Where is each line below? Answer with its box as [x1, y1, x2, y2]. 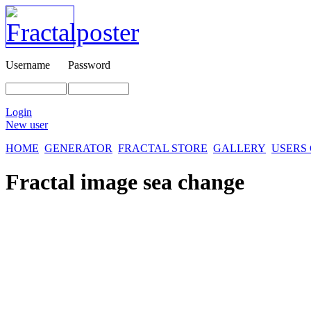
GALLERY [213, 142, 266, 154]
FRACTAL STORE [118, 142, 208, 154]
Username [6, 59, 50, 71]
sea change [143, 169, 244, 195]
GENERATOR [44, 142, 112, 154]
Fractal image [6, 169, 143, 195]
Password [68, 59, 110, 71]
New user [6, 119, 48, 131]
